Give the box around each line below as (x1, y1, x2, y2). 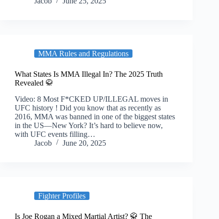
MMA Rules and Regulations (38, 49, 129, 58)
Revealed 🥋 (15, 79, 53, 88)
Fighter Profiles (38, 191, 86, 200)
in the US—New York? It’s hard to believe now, (15, 121, 163, 130)
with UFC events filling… (15, 130, 95, 138)
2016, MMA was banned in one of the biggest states (15, 112, 175, 121)
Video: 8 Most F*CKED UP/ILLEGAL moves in (15, 94, 168, 103)
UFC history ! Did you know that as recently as (15, 103, 161, 112)
